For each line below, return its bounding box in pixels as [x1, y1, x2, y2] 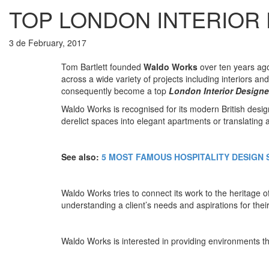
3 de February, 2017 [9, 36, 86, 49]
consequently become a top [61, 84, 169, 97]
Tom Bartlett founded [61, 60, 144, 73]
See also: [61, 150, 99, 163]
